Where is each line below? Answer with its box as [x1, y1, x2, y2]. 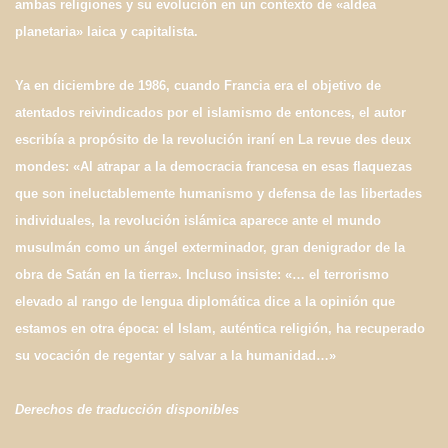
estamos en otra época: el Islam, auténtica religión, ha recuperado [15, 321, 425, 337]
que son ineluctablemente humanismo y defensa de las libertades [15, 186, 422, 202]
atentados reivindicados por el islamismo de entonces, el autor [15, 105, 406, 121]
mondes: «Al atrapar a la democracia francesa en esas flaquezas [15, 159, 412, 175]
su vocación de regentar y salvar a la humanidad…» [15, 348, 336, 364]
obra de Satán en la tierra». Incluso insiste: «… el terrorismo [15, 267, 389, 283]
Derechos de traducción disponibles [15, 402, 239, 418]
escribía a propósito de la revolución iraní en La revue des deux [15, 132, 411, 148]
